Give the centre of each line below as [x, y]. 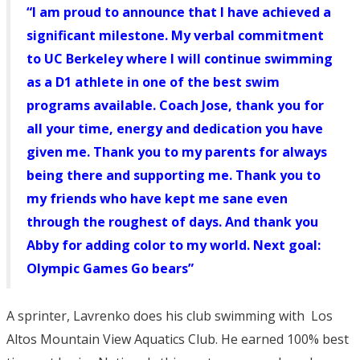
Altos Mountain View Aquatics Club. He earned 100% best [178, 339]
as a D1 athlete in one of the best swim [153, 82]
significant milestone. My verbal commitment [175, 35]
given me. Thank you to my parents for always [177, 151]
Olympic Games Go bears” [110, 268]
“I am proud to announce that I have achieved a [179, 12]
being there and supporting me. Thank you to [174, 175]
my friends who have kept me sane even [157, 198]
